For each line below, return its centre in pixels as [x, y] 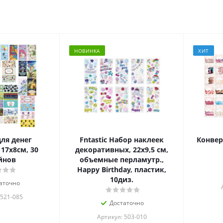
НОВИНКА [87, 51]
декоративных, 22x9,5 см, [122, 150]
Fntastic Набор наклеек [122, 140]
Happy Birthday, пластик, [122, 170]
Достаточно [127, 203]
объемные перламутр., [122, 160]
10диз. [122, 180]
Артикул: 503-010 [122, 217]
